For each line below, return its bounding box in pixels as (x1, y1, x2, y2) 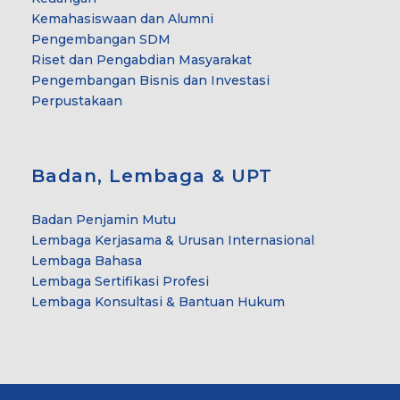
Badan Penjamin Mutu (31, 211, 176, 228)
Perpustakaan (31, 92, 122, 109)
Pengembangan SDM (31, 30, 171, 47)
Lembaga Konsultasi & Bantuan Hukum (31, 293, 285, 310)
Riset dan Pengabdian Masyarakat (31, 51, 252, 68)
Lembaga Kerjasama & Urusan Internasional (31, 231, 314, 248)
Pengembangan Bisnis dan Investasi (31, 71, 270, 88)
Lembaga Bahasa (31, 252, 142, 269)
